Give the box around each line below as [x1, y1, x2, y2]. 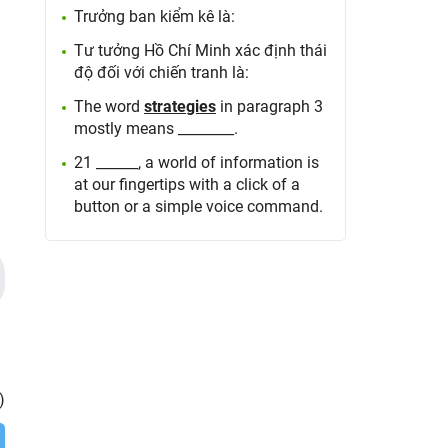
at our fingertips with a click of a [74, 175, 301, 194]
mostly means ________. [74, 119, 239, 138]
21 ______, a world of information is [74, 153, 320, 172]
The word [74, 97, 145, 116]
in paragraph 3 [216, 97, 324, 116]
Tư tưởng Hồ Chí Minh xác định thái [74, 41, 328, 60]
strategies [144, 97, 217, 116]
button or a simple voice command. [74, 197, 324, 216]
